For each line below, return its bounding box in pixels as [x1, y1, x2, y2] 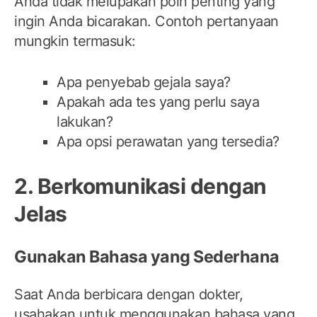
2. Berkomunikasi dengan [14, 173, 267, 199]
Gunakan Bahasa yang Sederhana [14, 246, 279, 267]
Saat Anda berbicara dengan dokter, [14, 286, 243, 304]
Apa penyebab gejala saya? [57, 73, 231, 91]
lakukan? [57, 113, 113, 130]
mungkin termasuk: [14, 32, 136, 50]
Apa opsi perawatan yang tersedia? [57, 132, 279, 150]
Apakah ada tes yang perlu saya [57, 93, 259, 110]
